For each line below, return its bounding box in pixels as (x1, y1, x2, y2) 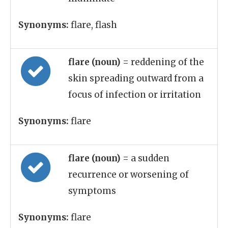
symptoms (68, 185, 116, 196)
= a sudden (123, 153, 169, 164)
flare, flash (69, 19, 117, 31)
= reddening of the (123, 56, 204, 68)
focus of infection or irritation (68, 89, 201, 100)
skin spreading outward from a (68, 73, 204, 84)
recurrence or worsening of (68, 169, 189, 180)
